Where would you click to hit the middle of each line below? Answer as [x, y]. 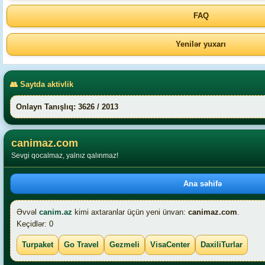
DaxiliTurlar [222, 245]
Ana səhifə [203, 184]
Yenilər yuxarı [201, 44]
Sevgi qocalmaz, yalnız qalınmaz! [65, 156]
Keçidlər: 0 [35, 224]
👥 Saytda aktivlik [42, 84]
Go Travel [81, 245]
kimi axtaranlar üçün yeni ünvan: [130, 212]
